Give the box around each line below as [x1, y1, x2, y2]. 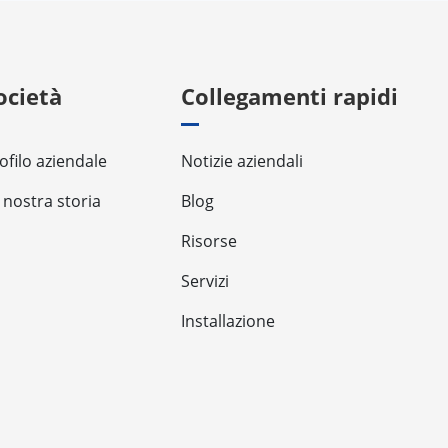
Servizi [181, 270, 229, 293]
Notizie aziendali [181, 150, 303, 173]
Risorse [181, 230, 237, 253]
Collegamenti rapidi [181, 81, 398, 112]
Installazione [181, 310, 275, 333]
